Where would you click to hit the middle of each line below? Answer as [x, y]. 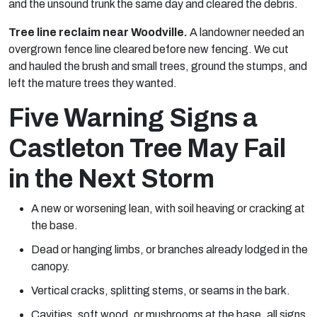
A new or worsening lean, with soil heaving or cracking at [168, 208]
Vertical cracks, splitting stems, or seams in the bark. [161, 290]
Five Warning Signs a [133, 118]
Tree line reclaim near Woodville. [98, 32]
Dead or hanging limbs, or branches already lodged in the [169, 249]
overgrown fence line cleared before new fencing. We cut [149, 49]
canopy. [51, 266]
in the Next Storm [111, 179]
